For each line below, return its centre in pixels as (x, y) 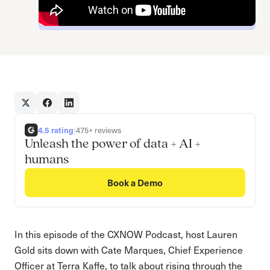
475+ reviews (99, 130)
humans (47, 160)
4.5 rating (56, 130)
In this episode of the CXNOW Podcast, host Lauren (126, 234)
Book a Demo (135, 182)
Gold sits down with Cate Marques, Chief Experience (129, 250)
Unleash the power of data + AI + (113, 144)
